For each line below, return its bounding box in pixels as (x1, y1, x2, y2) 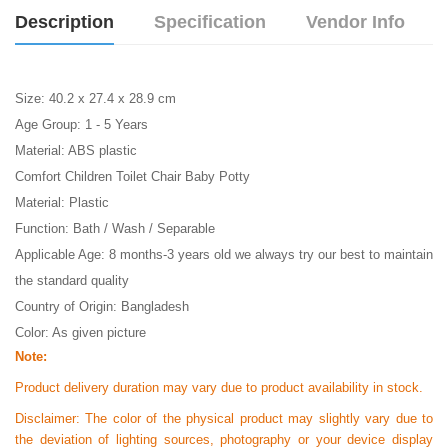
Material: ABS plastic (15, 143, 145, 159)
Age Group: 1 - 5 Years (15, 117, 152, 133)
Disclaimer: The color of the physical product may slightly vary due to (15, 411, 433, 427)
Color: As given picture (15, 325, 146, 341)
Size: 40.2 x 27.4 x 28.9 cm (15, 91, 180, 107)
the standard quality (15, 273, 133, 289)
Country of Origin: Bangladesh (15, 299, 189, 315)
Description (15, 12, 114, 33)
